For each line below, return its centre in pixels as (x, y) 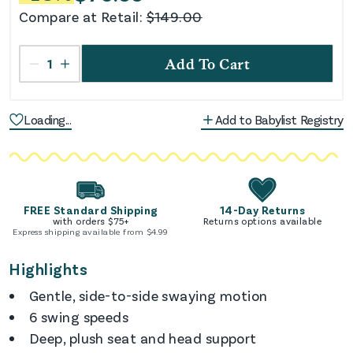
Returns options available (262, 220)
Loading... (48, 120)
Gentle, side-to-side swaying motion (149, 295)
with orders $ (83, 220)
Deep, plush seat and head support (143, 338)
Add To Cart (207, 65)
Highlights (48, 268)
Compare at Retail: (81, 17)
